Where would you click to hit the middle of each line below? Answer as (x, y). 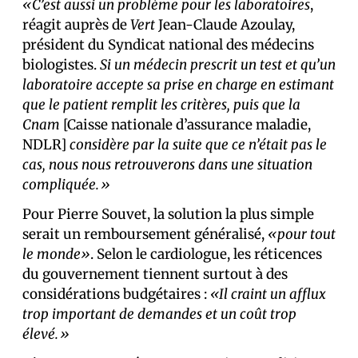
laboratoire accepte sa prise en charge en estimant (178, 84)
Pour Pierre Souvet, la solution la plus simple (168, 214)
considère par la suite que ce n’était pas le (198, 144)
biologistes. (61, 64)
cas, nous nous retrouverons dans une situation (167, 164)
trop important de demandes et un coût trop (159, 314)
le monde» (56, 254)
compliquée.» (66, 184)
